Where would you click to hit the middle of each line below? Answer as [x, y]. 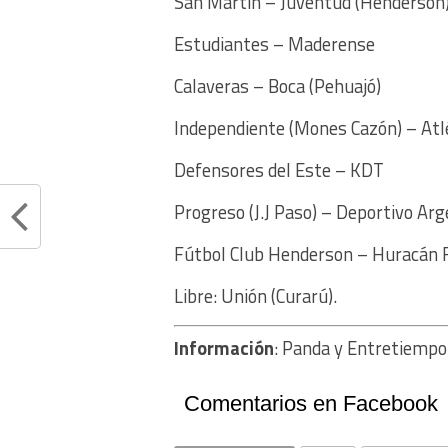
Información [224, 347]
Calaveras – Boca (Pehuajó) [277, 85]
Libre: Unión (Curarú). [255, 295]
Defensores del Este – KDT [279, 169]
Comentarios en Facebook [311, 403]
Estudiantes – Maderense [274, 43]
